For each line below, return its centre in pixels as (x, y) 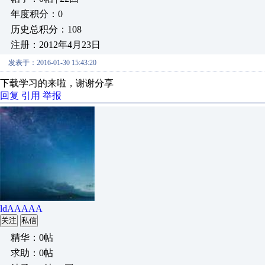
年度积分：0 (37, 14)
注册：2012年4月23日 (56, 45)
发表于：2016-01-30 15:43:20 (52, 63)
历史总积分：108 (46, 29)
